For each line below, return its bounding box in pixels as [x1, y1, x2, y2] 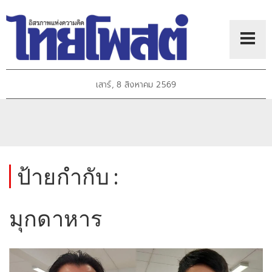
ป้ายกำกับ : [17, 163, 119, 190]
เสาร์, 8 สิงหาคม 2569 [95, 78, 177, 92]
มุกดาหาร [9, 205, 103, 232]
